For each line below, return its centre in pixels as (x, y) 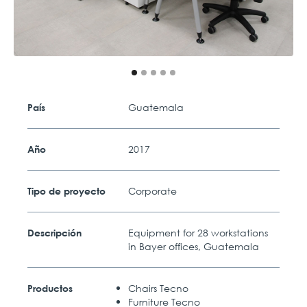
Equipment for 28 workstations (198, 232)
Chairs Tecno (159, 288)
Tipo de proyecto (66, 191)
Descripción (54, 232)
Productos (50, 288)
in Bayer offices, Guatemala (194, 246)
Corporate (153, 191)
